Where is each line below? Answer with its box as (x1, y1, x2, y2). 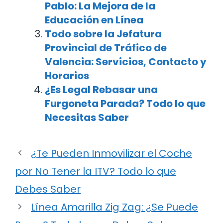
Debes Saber (15, 182, 81, 196)
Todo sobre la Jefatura (45, 26, 162, 41)
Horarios (45, 68, 89, 83)
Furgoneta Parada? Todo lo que (45, 96, 206, 111)
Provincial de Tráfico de (45, 40, 167, 55)
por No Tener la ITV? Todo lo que (15, 164, 176, 178)
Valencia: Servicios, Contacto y (45, 54, 207, 69)
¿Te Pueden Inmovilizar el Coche (31, 146, 192, 160)
